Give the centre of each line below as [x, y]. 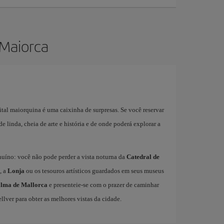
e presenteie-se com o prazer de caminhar [103, 185]
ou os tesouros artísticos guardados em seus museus [94, 171]
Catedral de [143, 157]
